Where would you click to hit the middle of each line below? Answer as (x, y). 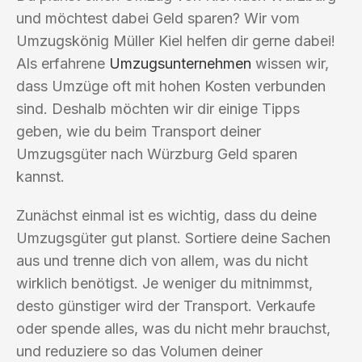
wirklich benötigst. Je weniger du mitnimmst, (164, 283)
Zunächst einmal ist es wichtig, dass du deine (166, 215)
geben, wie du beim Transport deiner (139, 131)
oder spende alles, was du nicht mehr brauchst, (173, 328)
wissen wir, (290, 63)
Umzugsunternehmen (180, 63)
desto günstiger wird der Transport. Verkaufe (166, 305)
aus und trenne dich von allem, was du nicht (162, 260)
